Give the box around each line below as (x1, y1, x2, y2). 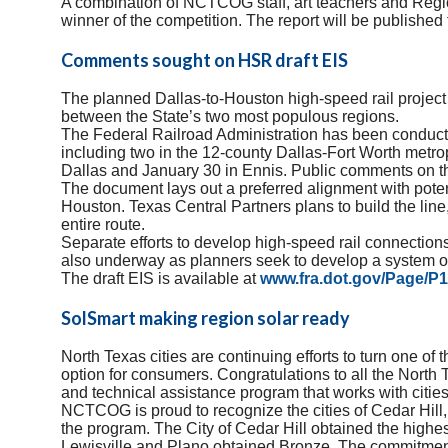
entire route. (61, 215, 145, 233)
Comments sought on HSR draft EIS (61, 48, 348, 71)
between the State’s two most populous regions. (61, 107, 399, 125)
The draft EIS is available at (61, 269, 260, 287)
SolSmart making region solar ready (61, 306, 350, 329)
